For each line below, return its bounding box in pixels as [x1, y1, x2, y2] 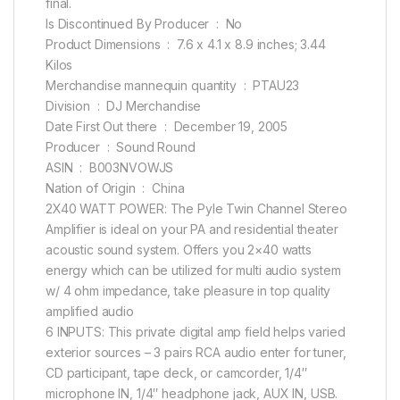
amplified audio [46, 303, 134, 319]
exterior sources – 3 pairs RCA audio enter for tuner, [46, 344, 346, 360]
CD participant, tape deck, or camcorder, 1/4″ [46, 364, 307, 380]
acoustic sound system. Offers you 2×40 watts [46, 241, 312, 257]
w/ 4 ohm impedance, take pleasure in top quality [46, 282, 331, 298]
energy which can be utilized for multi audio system [46, 262, 341, 278]
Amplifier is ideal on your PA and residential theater [46, 221, 338, 237]
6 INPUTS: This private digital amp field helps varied [46, 323, 346, 339]
